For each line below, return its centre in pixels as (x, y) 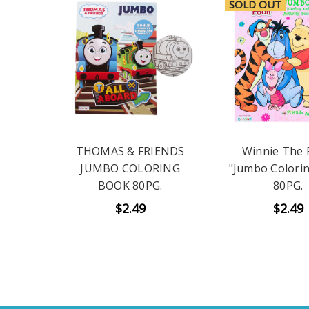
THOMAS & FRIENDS (130, 151)
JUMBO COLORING (130, 169)
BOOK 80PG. (130, 186)
